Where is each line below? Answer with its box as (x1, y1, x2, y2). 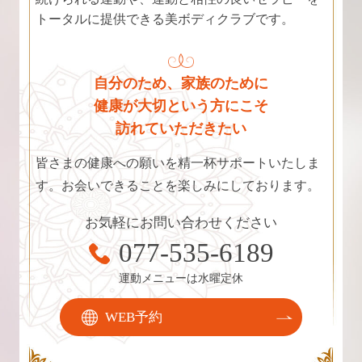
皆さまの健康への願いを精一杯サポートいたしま (36, 156, 320, 170)
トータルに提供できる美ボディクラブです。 (36, 12, 294, 26)
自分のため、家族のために (94, 75, 268, 91)
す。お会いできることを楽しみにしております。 (36, 179, 320, 192)
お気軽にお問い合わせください (85, 215, 277, 230)
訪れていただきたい (116, 120, 246, 137)
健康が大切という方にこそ (94, 98, 268, 114)
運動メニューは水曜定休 (119, 272, 243, 284)
